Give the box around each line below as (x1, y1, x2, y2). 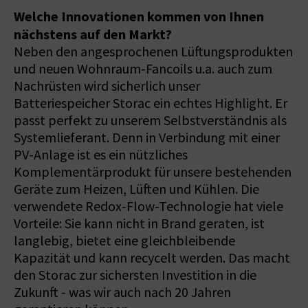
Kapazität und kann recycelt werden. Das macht (14, 249, 290, 267)
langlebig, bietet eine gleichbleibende (14, 232, 235, 250)
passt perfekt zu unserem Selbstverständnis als (14, 111, 287, 129)
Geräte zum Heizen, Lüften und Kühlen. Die (14, 180, 259, 198)
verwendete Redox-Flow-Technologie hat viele (14, 197, 283, 215)
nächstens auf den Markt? (14, 25, 172, 43)
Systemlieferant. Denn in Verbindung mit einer (14, 129, 280, 146)
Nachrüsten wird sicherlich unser (14, 77, 200, 95)
